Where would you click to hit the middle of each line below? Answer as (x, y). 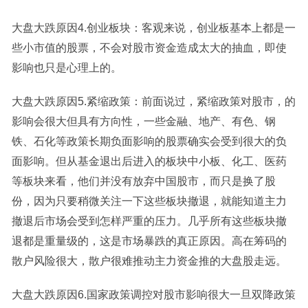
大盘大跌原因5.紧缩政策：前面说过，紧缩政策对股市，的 (153, 101)
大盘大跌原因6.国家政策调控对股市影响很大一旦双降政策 (153, 295)
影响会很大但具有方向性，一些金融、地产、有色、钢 (143, 121)
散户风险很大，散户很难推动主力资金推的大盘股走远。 (149, 261)
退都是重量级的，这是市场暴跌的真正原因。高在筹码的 (149, 241)
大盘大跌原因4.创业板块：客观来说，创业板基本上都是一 (153, 28)
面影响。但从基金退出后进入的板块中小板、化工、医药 (149, 161)
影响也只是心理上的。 (66, 68)
